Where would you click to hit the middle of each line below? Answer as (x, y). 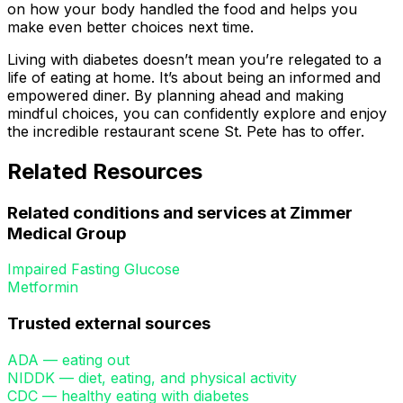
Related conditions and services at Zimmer (180, 212)
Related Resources (105, 171)
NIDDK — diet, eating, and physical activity (152, 377)
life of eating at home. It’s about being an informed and (194, 77)
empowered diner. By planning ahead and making (175, 95)
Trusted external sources (109, 323)
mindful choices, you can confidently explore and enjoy (197, 113)
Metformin (43, 287)
